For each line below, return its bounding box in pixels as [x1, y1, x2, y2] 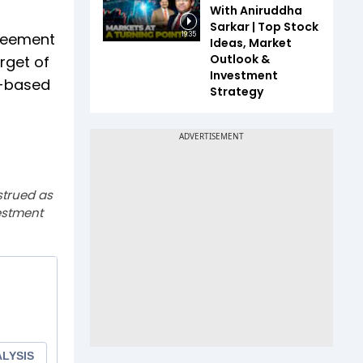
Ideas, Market [210, 35, 292, 51]
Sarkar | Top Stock [210, 19, 318, 35]
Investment [210, 67, 278, 83]
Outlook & [210, 51, 270, 67]
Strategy [210, 83, 263, 100]
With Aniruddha [210, 2, 302, 19]
